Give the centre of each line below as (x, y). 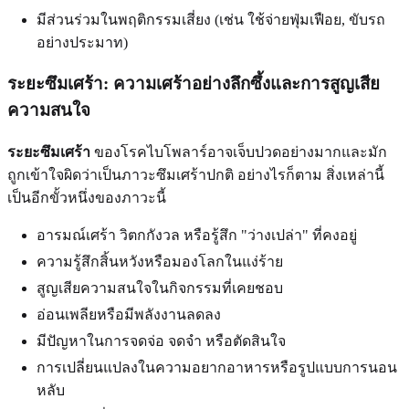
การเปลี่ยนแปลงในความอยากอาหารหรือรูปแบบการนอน (217, 368)
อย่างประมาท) (82, 42)
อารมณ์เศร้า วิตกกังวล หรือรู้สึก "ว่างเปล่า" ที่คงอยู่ (197, 236)
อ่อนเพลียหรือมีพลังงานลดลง (129, 315)
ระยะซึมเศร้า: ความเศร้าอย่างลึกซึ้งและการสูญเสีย (194, 84)
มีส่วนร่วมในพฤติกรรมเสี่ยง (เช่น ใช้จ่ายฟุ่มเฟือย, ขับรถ (211, 19)
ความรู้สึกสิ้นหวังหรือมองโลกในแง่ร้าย (160, 262)
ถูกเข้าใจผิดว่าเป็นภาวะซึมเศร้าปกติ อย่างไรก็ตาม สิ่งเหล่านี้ (196, 175)
